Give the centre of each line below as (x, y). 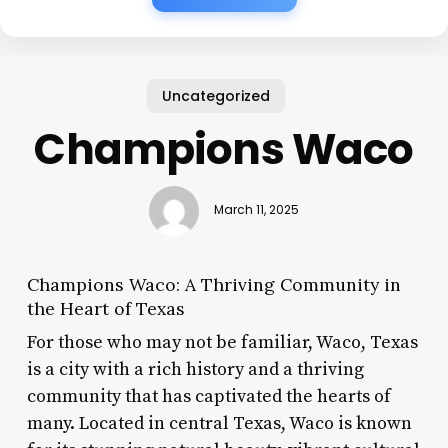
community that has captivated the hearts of (208, 396)
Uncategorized (216, 95)
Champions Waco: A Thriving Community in (213, 284)
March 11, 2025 (256, 210)
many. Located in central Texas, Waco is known (219, 423)
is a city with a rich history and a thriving (195, 369)
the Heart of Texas (105, 308)
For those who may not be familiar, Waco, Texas (222, 342)
